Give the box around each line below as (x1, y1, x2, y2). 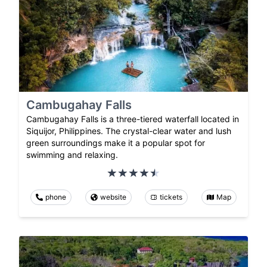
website (100, 193, 126, 202)
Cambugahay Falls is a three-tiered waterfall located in (26, 114, 239, 125)
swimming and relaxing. (26, 150, 118, 160)
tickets (160, 193, 183, 202)
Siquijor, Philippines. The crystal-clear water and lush (26, 126, 231, 136)
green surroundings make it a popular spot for (26, 138, 205, 148)
